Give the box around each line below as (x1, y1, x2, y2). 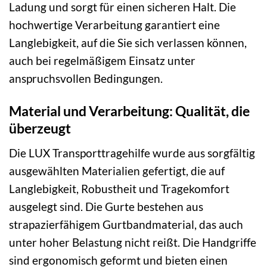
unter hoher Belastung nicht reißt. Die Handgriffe (9, 235, 256, 249)
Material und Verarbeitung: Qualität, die (9, 103, 250, 120)
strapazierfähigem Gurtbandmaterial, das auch (9, 217, 243, 231)
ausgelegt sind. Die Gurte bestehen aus (9, 199, 203, 213)
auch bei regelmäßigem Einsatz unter (9, 54, 195, 68)
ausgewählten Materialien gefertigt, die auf (9, 163, 225, 178)
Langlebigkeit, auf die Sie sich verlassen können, (9, 36, 247, 50)
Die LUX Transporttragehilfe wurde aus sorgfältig (9, 145, 255, 160)
